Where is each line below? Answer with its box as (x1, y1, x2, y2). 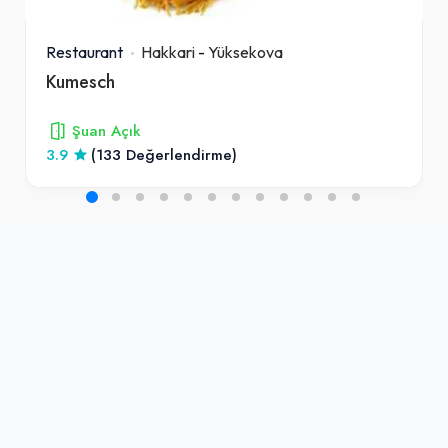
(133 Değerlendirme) (91, 144, 237, 165)
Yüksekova (208, 41, 283, 62)
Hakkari (141, 41, 195, 62)
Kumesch (46, 68, 115, 94)
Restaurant (46, 41, 123, 62)
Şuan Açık (72, 120, 141, 141)
